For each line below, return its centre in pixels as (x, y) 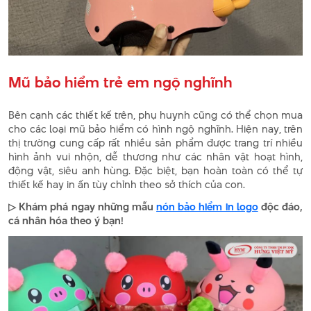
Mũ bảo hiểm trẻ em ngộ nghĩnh (120, 82)
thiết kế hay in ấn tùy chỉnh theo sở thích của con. (127, 185)
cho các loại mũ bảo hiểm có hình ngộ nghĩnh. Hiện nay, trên (155, 129)
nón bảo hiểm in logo (207, 207)
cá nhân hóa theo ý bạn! (66, 221)
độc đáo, (280, 207)
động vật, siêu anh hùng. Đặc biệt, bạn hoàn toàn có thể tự (155, 171)
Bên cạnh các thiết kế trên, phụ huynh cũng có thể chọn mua (155, 115)
